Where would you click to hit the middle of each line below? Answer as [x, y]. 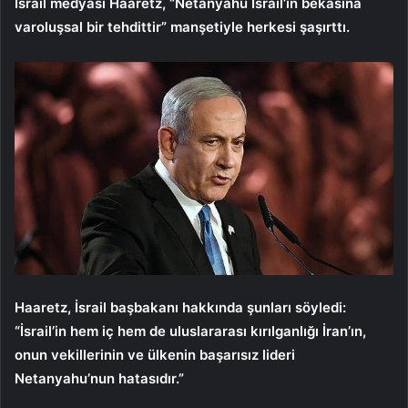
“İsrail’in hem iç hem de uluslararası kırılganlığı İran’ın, [190, 331]
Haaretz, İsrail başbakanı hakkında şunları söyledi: [180, 307]
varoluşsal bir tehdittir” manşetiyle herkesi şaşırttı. [182, 27]
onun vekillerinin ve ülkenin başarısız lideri [155, 354]
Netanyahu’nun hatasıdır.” [99, 378]
